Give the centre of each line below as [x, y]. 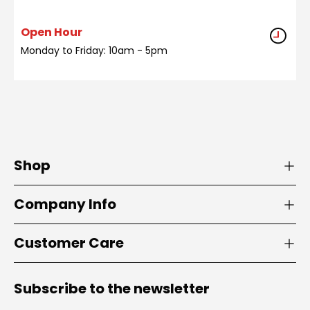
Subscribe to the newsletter [112, 289]
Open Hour [52, 32]
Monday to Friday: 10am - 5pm [94, 51]
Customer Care [69, 243]
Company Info [65, 204]
